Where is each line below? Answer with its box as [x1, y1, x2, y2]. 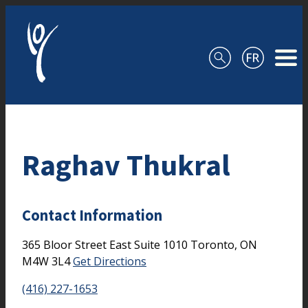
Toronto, [190, 236, 240, 252]
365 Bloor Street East [22, 236, 134, 252]
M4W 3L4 [22, 253, 73, 269]
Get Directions [73, 253, 146, 269]
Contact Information [22, 206, 162, 225]
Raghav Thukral [22, 145, 230, 184]
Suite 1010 [134, 236, 190, 252]
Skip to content [5, 6, 84, 21]
